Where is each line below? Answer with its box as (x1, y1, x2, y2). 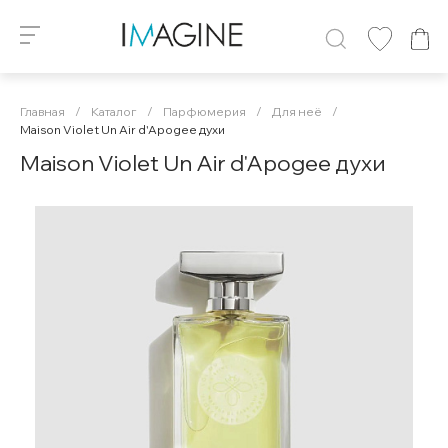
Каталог (91, 104, 137, 119)
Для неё (272, 104, 322, 119)
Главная (20, 104, 65, 119)
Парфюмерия (163, 104, 246, 119)
